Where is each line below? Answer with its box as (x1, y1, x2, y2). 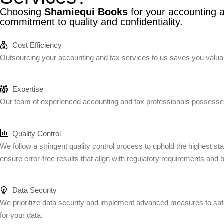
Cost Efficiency (12, 41, 62, 49)
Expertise (12, 85, 43, 94)
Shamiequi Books (44, 6, 128, 17)
